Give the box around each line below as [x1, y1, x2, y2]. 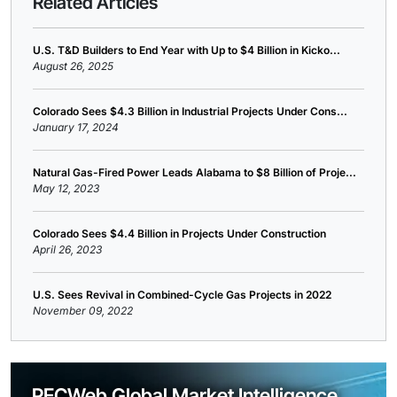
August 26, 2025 [33, 59, 113, 73]
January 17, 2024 [33, 121, 119, 134]
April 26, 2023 [33, 243, 102, 256]
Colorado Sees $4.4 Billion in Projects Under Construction [33, 227, 326, 240]
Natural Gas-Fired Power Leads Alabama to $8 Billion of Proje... [33, 166, 356, 179]
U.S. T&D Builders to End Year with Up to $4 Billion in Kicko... [33, 43, 340, 57]
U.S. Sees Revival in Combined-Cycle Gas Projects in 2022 [33, 288, 331, 301]
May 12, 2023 [33, 182, 99, 195]
